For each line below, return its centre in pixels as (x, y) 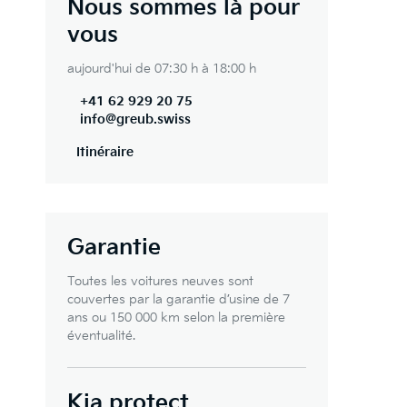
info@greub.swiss (135, 119)
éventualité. (101, 336)
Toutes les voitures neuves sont (160, 281)
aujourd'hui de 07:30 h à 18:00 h (162, 69)
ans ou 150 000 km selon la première (176, 318)
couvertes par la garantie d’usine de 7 (179, 299)
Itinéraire (105, 152)
